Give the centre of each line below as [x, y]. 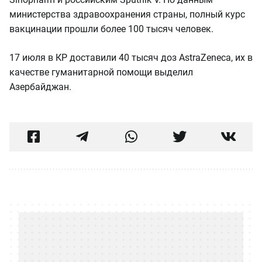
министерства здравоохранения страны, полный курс [127, 14]
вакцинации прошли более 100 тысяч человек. [111, 29]
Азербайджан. [40, 87]
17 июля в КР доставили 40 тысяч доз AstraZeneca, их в [131, 58]
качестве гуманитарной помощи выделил [101, 72]
